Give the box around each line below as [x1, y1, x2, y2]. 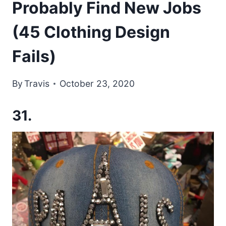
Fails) [12, 46, 56, 66]
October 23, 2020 [60, 78, 135, 89]
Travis [24, 78, 50, 89]
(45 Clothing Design [12, 22, 170, 42]
